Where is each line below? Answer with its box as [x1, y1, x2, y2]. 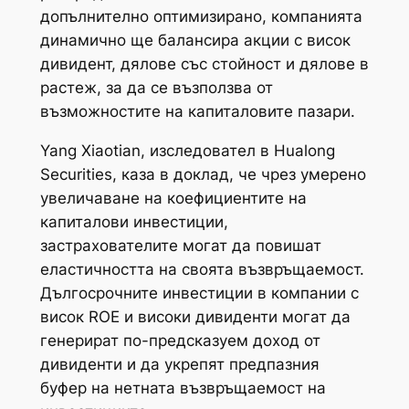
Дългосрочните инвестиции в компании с [39, 284, 359, 303]
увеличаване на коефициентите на [39, 189, 307, 208]
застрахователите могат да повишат [39, 236, 321, 256]
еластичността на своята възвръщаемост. [39, 260, 364, 279]
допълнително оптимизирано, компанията [39, 7, 362, 26]
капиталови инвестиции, [39, 213, 228, 232]
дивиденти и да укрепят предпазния [39, 355, 320, 374]
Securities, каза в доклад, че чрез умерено [39, 165, 366, 184]
